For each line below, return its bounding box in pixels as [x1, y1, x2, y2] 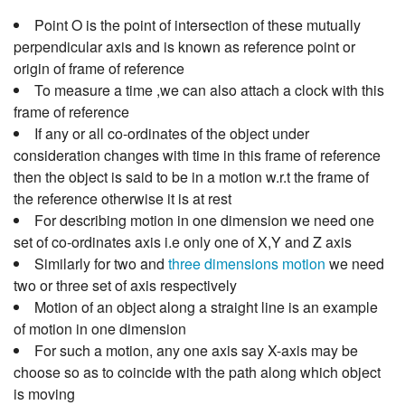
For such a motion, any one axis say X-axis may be [34, 340, 358, 362]
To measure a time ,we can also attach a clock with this [34, 80, 384, 101]
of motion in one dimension [14, 318, 186, 340]
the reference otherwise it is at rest [14, 188, 231, 210]
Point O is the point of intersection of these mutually [34, 14, 361, 36]
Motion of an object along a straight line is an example [34, 297, 378, 318]
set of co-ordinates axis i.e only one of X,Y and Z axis [14, 231, 352, 253]
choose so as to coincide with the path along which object [14, 362, 381, 383]
